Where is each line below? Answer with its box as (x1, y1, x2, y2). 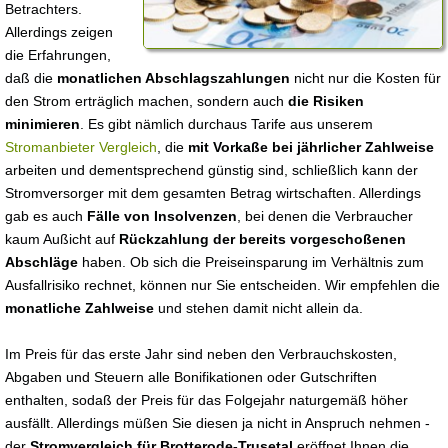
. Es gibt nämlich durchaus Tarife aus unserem (80, 116, 373, 132)
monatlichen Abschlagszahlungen (57, 70, 290, 86)
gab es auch (5, 208, 87, 224)
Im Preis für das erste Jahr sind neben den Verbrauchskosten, (5, 346, 397, 362)
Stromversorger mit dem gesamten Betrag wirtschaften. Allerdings (5, 185, 421, 201)
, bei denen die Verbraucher (237, 208, 413, 224)
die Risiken (288, 93, 364, 109)
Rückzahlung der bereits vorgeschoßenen (119, 231, 406, 247)
